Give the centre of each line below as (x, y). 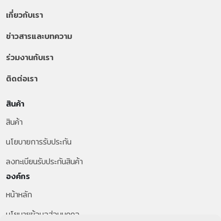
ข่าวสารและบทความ (39, 36)
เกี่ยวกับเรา (24, 15)
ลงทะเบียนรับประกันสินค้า (44, 161)
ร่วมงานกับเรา (30, 57)
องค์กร (18, 176)
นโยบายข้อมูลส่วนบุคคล (43, 214)
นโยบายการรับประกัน (39, 142)
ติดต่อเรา (22, 78)
